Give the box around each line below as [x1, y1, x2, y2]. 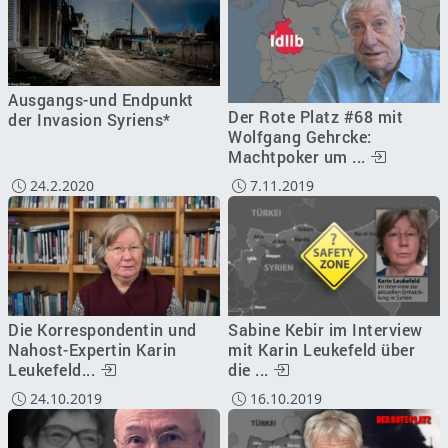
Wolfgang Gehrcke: [228, 126, 372, 148]
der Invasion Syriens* [8, 108, 171, 130]
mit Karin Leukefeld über [228, 338, 415, 360]
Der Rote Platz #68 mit [228, 106, 403, 128]
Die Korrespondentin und [8, 318, 197, 340]
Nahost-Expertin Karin [8, 338, 177, 360]
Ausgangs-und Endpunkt [8, 88, 194, 110]
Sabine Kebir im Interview [228, 318, 423, 340]
